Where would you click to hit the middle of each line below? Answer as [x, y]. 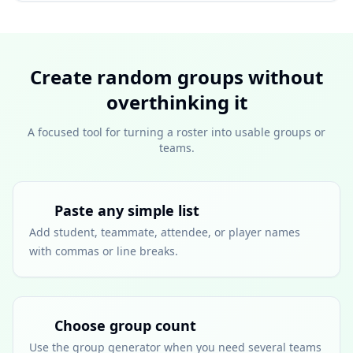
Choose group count [125, 325]
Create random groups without [176, 77]
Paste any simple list [127, 210]
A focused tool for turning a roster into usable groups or [176, 132]
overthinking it [176, 102]
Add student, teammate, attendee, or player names [165, 232]
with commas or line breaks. [104, 251]
